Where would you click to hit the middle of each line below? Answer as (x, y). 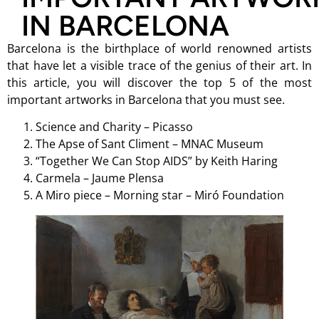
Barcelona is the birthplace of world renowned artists (159, 48)
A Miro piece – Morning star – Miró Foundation (160, 195)
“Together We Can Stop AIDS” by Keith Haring (157, 161)
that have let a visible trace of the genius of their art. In (159, 66)
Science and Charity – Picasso (114, 127)
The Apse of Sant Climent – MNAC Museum (150, 144)
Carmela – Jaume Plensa (100, 178)
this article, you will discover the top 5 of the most (159, 83)
